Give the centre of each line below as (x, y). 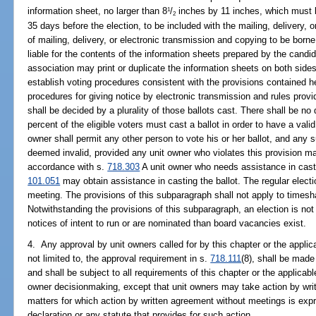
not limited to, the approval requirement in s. (119, 258)
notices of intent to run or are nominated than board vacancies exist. (167, 223)
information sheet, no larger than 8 (98, 11)
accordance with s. (68, 166)
